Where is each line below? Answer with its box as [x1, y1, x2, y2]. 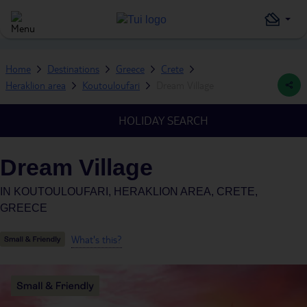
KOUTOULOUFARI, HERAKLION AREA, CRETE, [14, 186, 258, 197]
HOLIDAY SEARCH [118, 113, 208, 127]
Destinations [47, 62, 99, 75]
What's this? [71, 232, 123, 245]
